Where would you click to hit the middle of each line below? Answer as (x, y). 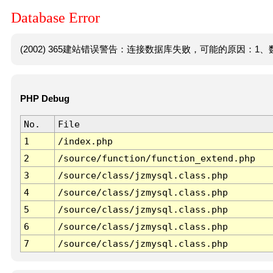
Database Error (55, 18)
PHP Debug (44, 99)
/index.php (85, 141)
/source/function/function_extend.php (156, 158)
